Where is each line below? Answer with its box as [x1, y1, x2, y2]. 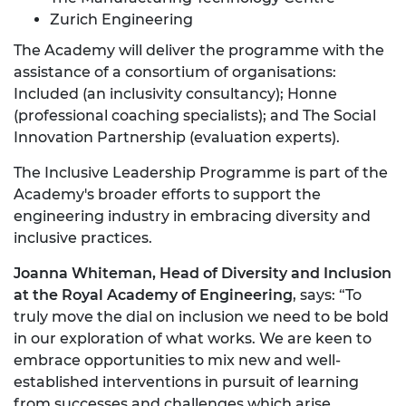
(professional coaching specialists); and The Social [14, 107, 376, 125]
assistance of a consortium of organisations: [14, 63, 336, 82]
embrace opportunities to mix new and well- [14, 352, 341, 370]
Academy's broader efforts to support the [14, 186, 321, 204]
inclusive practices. [14, 229, 152, 247]
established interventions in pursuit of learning [14, 373, 359, 391]
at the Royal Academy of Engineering [14, 286, 293, 304]
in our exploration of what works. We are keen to [14, 330, 372, 348]
